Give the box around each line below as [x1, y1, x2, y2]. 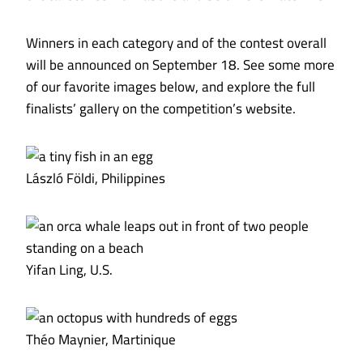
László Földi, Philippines [26, 165, 165, 192]
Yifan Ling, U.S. [26, 257, 113, 284]
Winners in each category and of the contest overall [26, 30, 327, 57]
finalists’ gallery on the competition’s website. [26, 96, 296, 122]
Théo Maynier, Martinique [26, 327, 176, 353]
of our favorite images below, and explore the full [26, 74, 315, 100]
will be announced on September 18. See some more [26, 52, 335, 79]
